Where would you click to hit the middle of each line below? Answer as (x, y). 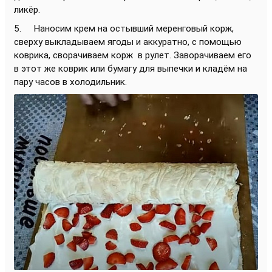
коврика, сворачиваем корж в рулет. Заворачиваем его (133, 56)
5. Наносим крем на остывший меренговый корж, (124, 29)
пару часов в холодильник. (72, 82)
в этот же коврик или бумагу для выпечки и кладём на (131, 69)
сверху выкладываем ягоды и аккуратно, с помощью (128, 42)
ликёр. (28, 10)
